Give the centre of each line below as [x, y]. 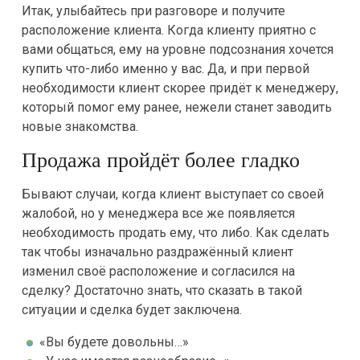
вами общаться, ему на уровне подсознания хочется [177, 49]
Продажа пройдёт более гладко [160, 160]
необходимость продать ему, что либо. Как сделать [175, 233]
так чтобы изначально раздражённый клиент [157, 252]
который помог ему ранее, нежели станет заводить [176, 107]
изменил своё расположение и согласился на [158, 271]
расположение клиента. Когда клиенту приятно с [168, 30]
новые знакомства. [80, 127]
